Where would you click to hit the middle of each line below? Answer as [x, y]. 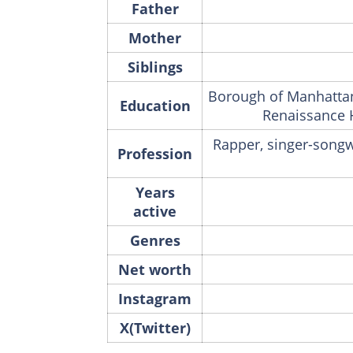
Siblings [155, 67]
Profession [155, 153]
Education [155, 105]
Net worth [155, 269]
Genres [155, 240]
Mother [155, 37]
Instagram [155, 298]
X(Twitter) [155, 327]
